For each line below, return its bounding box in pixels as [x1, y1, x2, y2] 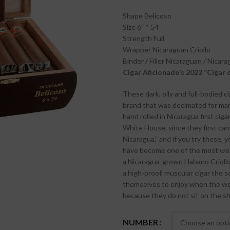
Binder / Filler [123, 56, 164, 65]
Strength [123, 34, 152, 43]
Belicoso [144, 11, 171, 20]
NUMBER [123, 217, 158, 227]
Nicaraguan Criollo [152, 45, 210, 54]
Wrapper [123, 45, 151, 54]
